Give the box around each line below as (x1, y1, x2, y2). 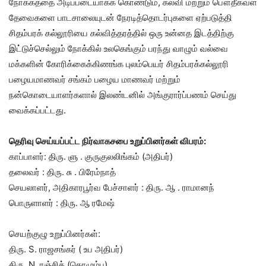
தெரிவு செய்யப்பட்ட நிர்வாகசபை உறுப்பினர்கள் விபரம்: (9, 135, 206, 147)
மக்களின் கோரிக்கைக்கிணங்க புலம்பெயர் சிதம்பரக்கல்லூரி (9, 58, 229, 69)
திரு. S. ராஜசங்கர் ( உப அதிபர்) (9, 243, 123, 255)
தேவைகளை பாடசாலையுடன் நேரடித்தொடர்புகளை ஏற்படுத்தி (9, 12, 232, 23)
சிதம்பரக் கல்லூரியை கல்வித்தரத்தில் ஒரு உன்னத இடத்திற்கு (9, 27, 234, 39)
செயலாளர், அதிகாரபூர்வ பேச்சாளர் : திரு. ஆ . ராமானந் (9, 182, 214, 193)
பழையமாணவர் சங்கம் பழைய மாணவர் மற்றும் (9, 74, 180, 85)
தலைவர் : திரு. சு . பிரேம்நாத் (9, 166, 116, 178)
